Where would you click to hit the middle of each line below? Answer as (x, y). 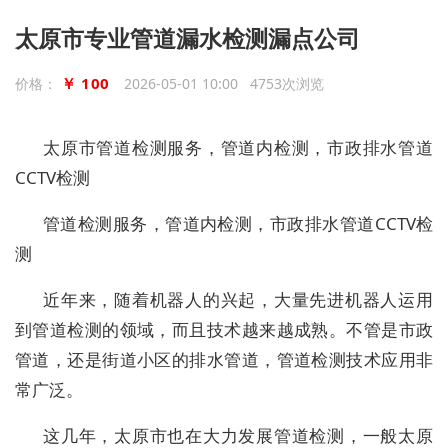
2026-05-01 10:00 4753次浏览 (224, 83)
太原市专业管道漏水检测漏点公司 (187, 38)
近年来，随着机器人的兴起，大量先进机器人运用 (238, 299)
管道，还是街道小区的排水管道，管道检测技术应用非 (224, 359)
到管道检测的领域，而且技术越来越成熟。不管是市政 (224, 329)
